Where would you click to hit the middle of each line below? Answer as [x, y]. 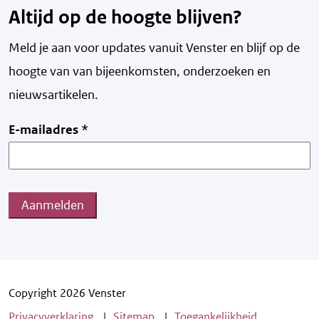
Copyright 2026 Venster [67, 293]
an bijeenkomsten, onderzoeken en [175, 72]
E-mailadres [45, 130]
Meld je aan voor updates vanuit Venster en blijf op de [154, 48]
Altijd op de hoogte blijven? [125, 17]
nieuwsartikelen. [53, 95]
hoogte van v [44, 72]
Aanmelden [53, 205]
